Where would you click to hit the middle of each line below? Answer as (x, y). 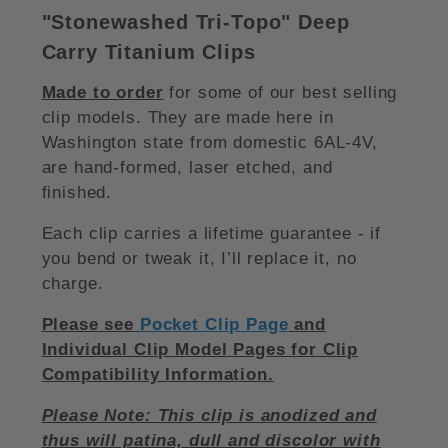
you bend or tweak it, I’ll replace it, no (199, 259)
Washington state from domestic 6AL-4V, (209, 143)
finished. (79, 193)
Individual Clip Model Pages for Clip (200, 350)
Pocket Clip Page (214, 325)
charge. (72, 284)
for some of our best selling (280, 93)
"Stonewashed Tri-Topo (161, 22)
